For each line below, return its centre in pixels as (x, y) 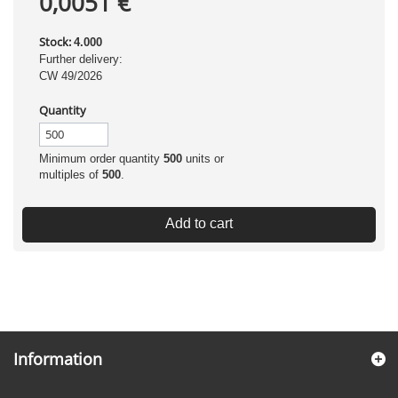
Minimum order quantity (101, 159)
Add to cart (199, 223)
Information (58, 359)
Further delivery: (81, 59)
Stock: (55, 42)
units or (203, 159)
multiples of (71, 175)
